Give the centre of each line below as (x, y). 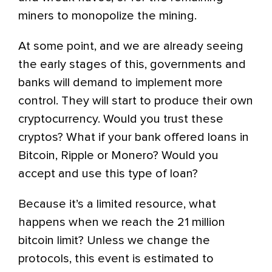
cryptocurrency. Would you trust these (121, 119)
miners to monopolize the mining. (107, 16)
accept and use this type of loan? (108, 174)
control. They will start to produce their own (136, 101)
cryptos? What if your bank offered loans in (134, 137)
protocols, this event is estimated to (116, 259)
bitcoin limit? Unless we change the (114, 240)
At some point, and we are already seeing (131, 46)
